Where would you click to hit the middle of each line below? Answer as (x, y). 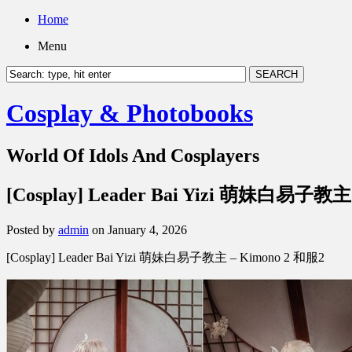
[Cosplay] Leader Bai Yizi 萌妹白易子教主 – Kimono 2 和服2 (165, 257)
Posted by (32, 229)
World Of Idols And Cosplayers (133, 155)
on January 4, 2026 (138, 229)
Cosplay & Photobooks (130, 114)
